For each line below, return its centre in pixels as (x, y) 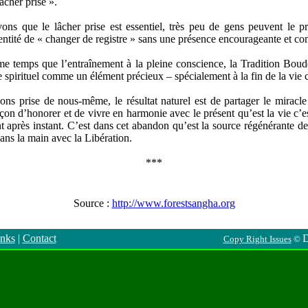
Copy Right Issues (257, 239)
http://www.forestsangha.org (173, 203)
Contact (39, 238)
